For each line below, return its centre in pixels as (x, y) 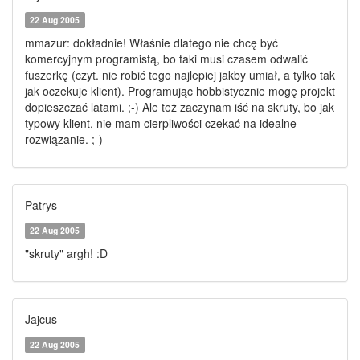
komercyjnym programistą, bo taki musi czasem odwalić (166, 59)
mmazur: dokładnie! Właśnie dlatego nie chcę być (151, 43)
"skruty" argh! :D (66, 253)
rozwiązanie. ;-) (64, 139)
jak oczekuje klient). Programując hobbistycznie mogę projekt (180, 91)
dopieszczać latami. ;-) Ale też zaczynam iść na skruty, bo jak (180, 107)
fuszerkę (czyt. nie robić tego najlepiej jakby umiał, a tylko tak (180, 75)
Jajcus (41, 319)
